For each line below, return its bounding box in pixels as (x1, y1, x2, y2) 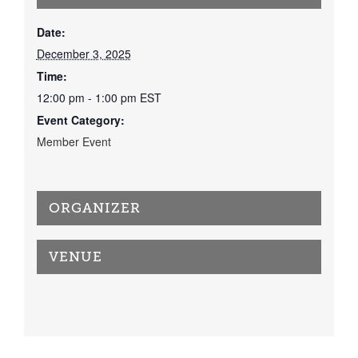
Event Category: (36, 111, 125, 128)
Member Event (36, 133, 111, 149)
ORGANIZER (48, 200, 141, 216)
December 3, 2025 (36, 45, 131, 62)
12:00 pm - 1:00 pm (36, 89, 140, 105)
